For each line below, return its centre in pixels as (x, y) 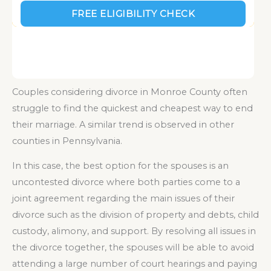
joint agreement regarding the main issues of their (123, 199)
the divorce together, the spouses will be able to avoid (133, 248)
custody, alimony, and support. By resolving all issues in (134, 231)
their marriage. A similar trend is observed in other (123, 124)
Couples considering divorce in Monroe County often (130, 92)
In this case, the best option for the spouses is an (120, 166)
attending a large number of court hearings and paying (135, 264)
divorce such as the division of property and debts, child (135, 215)
